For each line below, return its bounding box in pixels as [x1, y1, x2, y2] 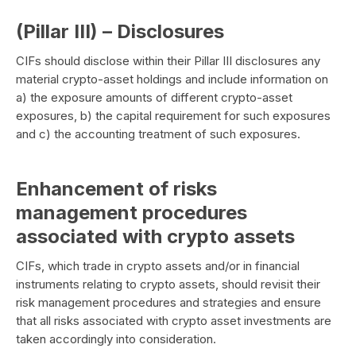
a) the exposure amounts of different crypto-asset [16, 90, 292, 105]
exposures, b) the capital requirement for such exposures [16, 108, 331, 123]
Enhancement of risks [16, 177, 217, 200]
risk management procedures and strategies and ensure [16, 295, 321, 310]
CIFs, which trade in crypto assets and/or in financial [16, 258, 300, 273]
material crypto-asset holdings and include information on [16, 72, 328, 87]
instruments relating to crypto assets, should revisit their [16, 277, 320, 292]
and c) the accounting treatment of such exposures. [16, 126, 300, 141]
